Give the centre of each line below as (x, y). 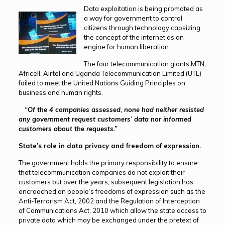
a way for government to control (133, 18)
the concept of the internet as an (134, 37)
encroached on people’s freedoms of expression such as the (112, 192)
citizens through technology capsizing (142, 28)
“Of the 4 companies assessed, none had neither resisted (114, 110)
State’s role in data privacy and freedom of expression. (109, 146)
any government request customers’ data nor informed (105, 119)
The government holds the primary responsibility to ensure (108, 163)
